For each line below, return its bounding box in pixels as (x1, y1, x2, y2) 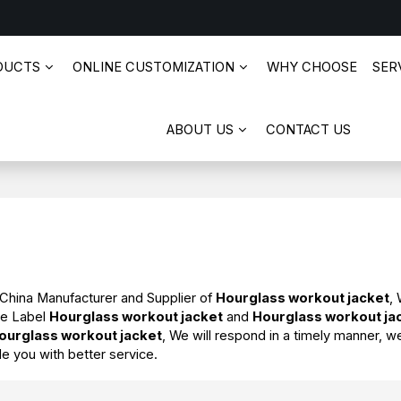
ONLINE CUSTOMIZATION (73, 59, 235, 75)
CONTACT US (265, 122, 351, 138)
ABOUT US (166, 122, 235, 138)
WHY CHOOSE (266, 59, 357, 75)
